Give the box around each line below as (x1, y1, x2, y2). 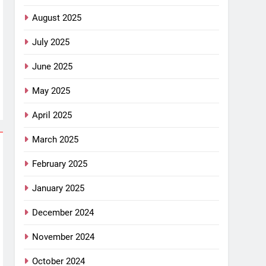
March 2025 (32, 134, 79, 145)
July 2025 (32, 36, 70, 47)
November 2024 (32, 231, 95, 242)
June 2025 (32, 61, 73, 72)
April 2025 (32, 109, 72, 121)
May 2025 (32, 85, 71, 96)
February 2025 (32, 158, 88, 169)
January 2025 (32, 182, 85, 194)
